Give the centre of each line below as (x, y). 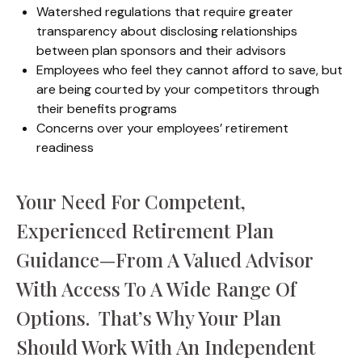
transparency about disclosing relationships (167, 31)
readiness (65, 147)
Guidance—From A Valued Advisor (164, 259)
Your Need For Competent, (131, 201)
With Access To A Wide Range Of (156, 288)
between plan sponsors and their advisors (161, 51)
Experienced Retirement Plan (145, 230)
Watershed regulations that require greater (165, 12)
